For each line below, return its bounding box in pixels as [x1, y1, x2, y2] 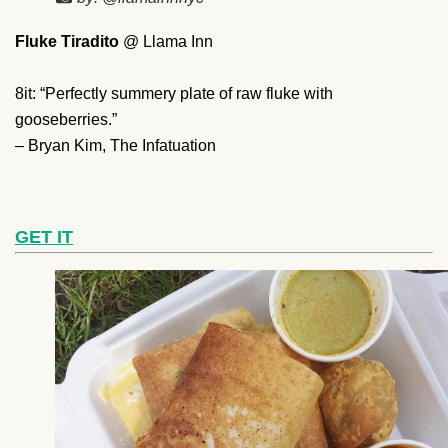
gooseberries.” [15, 110, 121, 128]
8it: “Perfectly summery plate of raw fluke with [15, 84, 333, 102]
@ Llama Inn [123, 32, 213, 50]
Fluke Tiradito [15, 32, 123, 50]
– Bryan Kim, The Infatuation [15, 136, 216, 154]
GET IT [15, 226, 73, 247]
